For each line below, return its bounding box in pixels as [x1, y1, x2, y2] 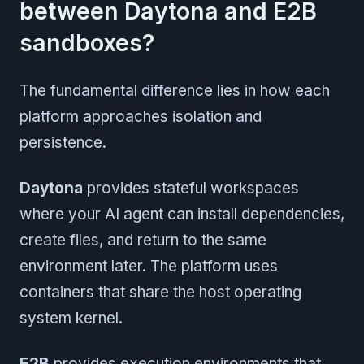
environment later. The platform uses [19, 256, 278, 275]
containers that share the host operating [19, 282, 301, 301]
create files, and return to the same [19, 230, 266, 249]
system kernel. [19, 308, 123, 327]
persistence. [19, 132, 106, 152]
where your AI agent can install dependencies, [19, 204, 344, 223]
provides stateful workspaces [83, 178, 299, 197]
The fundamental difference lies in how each [19, 80, 330, 100]
